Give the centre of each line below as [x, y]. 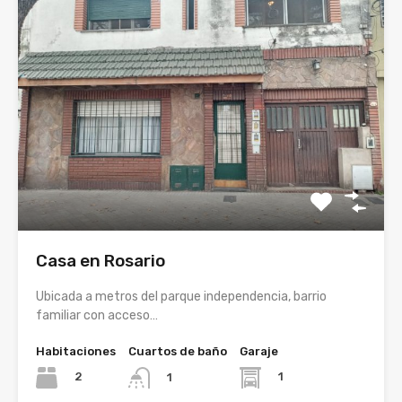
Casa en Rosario [100, 260]
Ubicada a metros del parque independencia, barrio [181, 296]
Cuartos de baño [178, 351]
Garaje [259, 351]
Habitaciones [76, 351]
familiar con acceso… [97, 315]
